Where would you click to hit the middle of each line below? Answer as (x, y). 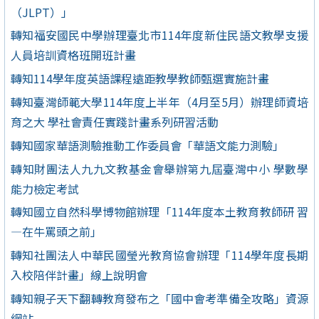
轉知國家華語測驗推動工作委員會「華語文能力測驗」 (147, 145)
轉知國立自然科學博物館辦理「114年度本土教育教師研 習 (159, 212)
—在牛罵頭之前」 (56, 232)
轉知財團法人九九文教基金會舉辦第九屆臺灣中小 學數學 (159, 168)
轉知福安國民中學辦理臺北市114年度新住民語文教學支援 (159, 35)
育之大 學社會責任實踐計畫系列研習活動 (115, 121)
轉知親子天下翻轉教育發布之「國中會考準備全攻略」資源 (159, 298)
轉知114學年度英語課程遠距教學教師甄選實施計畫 (140, 79)
